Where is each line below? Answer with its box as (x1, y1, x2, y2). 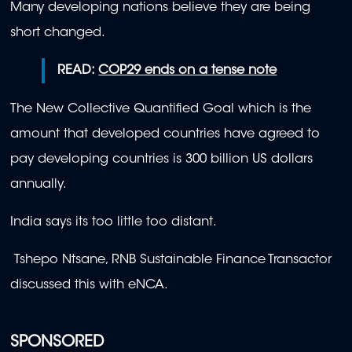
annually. (10, 178, 67, 191)
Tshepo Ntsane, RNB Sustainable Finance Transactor (10, 254, 332, 267)
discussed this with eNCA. (10, 279, 168, 292)
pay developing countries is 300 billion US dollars (10, 152, 313, 166)
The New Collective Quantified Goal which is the (10, 102, 311, 115)
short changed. (10, 27, 105, 40)
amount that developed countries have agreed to (10, 127, 320, 141)
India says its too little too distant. (10, 216, 217, 229)
